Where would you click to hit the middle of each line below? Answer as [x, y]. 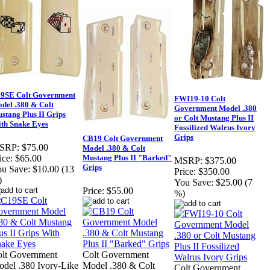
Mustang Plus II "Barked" [127, 158]
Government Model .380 [215, 108]
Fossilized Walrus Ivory [215, 128]
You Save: [194, 183]
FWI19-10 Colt [200, 99]
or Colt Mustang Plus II [214, 118]
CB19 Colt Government [123, 139]
